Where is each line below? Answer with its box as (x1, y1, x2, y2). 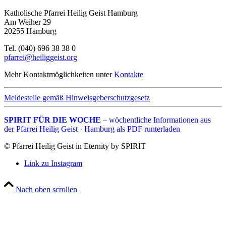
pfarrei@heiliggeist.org (4, 53, 77, 62)
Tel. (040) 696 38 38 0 (4, 44, 76, 53)
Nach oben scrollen (16, 185, 77, 194)
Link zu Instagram (24, 159, 82, 168)
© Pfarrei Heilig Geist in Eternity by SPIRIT (4, 142, 146, 151)
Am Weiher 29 (4, 18, 51, 27)
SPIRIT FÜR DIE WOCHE (4, 116, 101, 125)
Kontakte (114, 70, 143, 79)
